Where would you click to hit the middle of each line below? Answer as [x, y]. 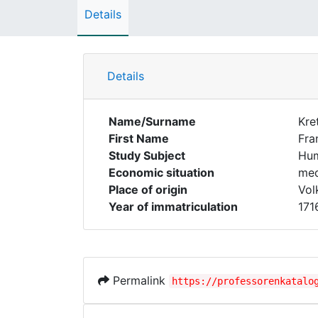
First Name [139, 138]
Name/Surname [152, 121]
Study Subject [147, 155]
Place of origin [148, 190]
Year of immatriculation [173, 207]
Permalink [139, 280]
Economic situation [161, 172]
